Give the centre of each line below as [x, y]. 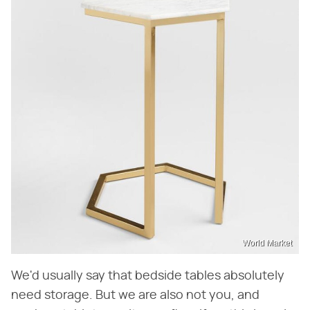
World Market [267, 243]
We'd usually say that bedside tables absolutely [148, 276]
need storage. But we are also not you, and [135, 296]
